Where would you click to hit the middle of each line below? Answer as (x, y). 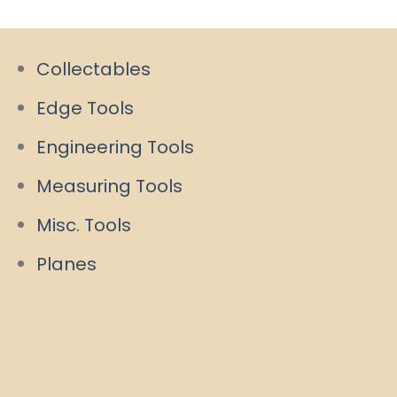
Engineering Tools (115, 148)
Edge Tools (85, 109)
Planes (66, 265)
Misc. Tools (84, 226)
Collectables (93, 70)
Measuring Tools (109, 187)
